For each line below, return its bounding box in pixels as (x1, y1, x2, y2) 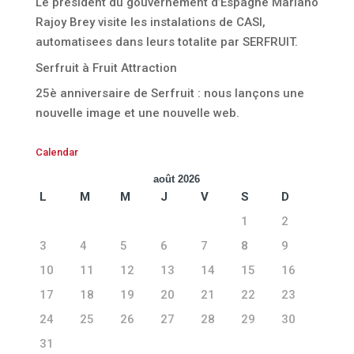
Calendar (35, 146, 78, 159)
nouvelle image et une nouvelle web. (35, 106, 239, 121)
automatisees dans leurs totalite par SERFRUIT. (35, 35, 298, 50)
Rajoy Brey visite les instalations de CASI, (35, 15, 265, 30)
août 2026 (153, 173, 201, 186)
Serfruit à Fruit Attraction (35, 60, 177, 75)
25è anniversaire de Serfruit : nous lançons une (35, 86, 304, 101)
